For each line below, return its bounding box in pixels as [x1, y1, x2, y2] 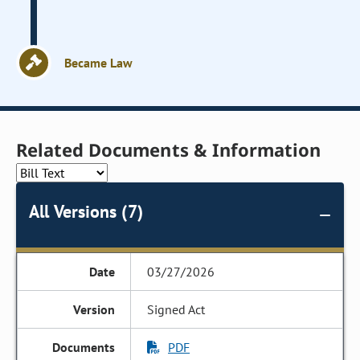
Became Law [64, 55, 133, 71]
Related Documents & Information [16, 137, 321, 162]
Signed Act [147, 301, 206, 317]
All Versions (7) [29, 200, 143, 223]
